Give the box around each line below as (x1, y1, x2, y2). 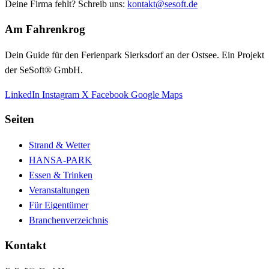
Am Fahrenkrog (5, 22, 85, 35)
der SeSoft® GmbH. (5, 64, 83, 75)
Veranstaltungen (29, 185, 89, 196)
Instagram (42, 89, 82, 100)
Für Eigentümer (29, 200, 88, 211)
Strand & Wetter (29, 140, 90, 151)
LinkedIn (5, 89, 42, 100)
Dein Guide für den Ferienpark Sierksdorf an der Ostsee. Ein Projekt (5, 49, 264, 60)
